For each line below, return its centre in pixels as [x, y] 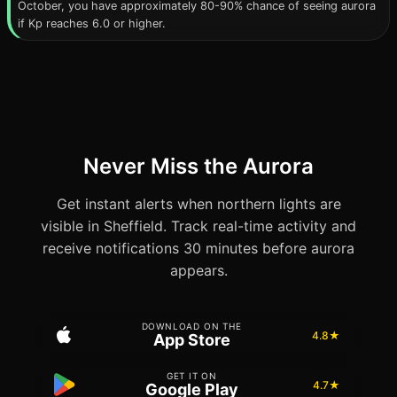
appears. [198, 270]
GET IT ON [192, 376]
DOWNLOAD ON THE [191, 326]
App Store [191, 340]
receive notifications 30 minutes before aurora [198, 248]
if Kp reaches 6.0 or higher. [92, 23]
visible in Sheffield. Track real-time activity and [198, 226]
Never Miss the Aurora [198, 166]
